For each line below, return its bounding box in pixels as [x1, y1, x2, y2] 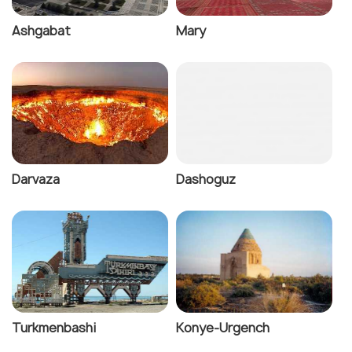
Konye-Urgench [176, 318, 269, 336]
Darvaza [12, 170, 60, 188]
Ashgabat [12, 21, 71, 39]
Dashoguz [176, 170, 236, 188]
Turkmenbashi [12, 318, 96, 336]
